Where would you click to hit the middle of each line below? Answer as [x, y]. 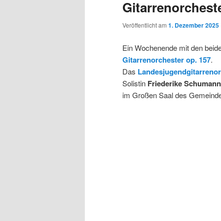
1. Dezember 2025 [194, 25]
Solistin [135, 83]
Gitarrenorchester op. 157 [166, 59]
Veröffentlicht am [145, 25]
